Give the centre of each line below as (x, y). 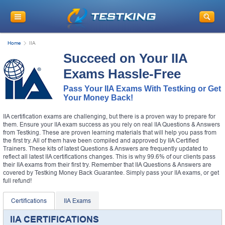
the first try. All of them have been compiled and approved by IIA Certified (101, 140)
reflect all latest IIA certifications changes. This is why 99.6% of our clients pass (109, 156)
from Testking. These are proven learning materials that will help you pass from (110, 132)
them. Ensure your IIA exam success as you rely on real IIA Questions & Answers (111, 124)
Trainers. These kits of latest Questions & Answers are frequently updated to (105, 148)
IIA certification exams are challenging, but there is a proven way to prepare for (109, 116)
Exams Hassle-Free (122, 74)
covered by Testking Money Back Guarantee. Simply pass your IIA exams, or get (111, 173)
